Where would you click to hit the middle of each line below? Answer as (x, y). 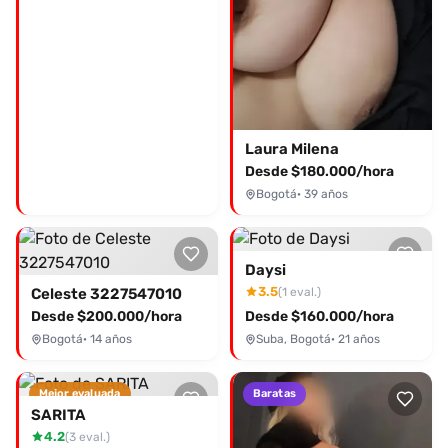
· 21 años (355, 339)
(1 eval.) (299, 291)
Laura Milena (291, 149)
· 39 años (322, 194)
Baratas (274, 394)
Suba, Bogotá (293, 339)
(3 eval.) (87, 436)
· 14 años (107, 339)
